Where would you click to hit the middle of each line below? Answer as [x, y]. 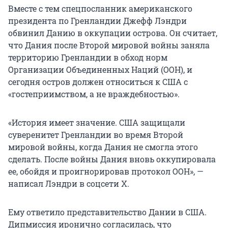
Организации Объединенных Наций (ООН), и [100, 69]
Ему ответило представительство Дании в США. [107, 212]
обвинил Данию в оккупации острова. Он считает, [113, 33]
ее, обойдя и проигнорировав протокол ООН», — [106, 171]
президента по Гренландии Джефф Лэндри [97, 20]
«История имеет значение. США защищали [97, 122]
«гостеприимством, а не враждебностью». [94, 94]
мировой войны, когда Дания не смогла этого [103, 147]
